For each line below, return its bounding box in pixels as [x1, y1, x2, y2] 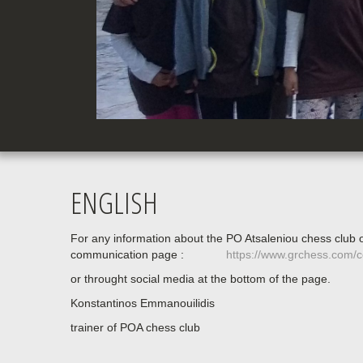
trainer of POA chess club [70, 320, 200, 334]
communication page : [70, 247, 226, 261]
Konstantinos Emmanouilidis [70, 296, 215, 310]
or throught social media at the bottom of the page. [70, 271, 331, 285]
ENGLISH [70, 182, 158, 223]
